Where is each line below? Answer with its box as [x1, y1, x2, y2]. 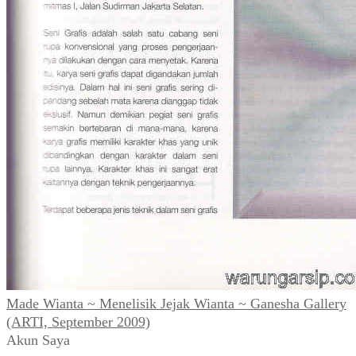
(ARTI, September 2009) [6, 313, 150, 330]
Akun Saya [6, 331, 70, 348]
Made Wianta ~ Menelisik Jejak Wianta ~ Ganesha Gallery [6, 295, 346, 311]
